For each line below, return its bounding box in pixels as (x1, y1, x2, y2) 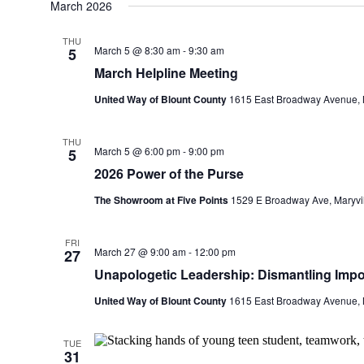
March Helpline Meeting (93, 63, 238, 82)
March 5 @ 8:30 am (93, 43, 180, 57)
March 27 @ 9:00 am (93, 245, 186, 258)
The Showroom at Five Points (93, 193, 231, 207)
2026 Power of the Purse (93, 164, 244, 183)
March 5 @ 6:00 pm (93, 144, 180, 158)
